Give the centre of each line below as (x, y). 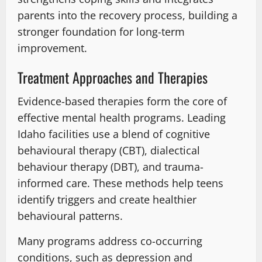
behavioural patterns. (70, 216)
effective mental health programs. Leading (122, 118)
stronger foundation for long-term (101, 32)
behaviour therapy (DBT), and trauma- (111, 167)
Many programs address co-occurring (110, 241)
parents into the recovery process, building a (127, 15)
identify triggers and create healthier (107, 200)
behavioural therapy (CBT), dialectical (109, 151)
